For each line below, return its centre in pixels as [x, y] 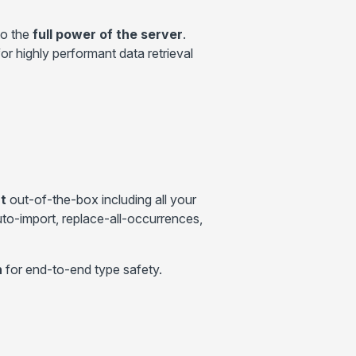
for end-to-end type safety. [82, 270]
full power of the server [108, 34]
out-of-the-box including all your [101, 200]
